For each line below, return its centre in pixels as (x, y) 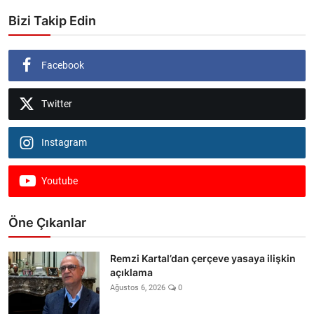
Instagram (64, 142)
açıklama (131, 272)
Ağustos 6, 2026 (138, 287)
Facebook (63, 65)
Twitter (57, 103)
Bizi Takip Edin (52, 20)
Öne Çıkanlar (47, 222)
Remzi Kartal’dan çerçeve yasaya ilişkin (203, 258)
